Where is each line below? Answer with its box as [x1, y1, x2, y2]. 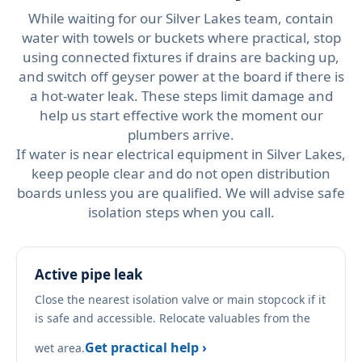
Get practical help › [85, 339, 207, 357]
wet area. [35, 340, 85, 356]
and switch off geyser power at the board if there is [18, 67, 344, 86]
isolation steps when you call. [87, 203, 275, 222]
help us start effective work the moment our [39, 106, 323, 125]
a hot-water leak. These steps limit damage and [29, 86, 333, 106]
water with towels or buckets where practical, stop [21, 28, 341, 48]
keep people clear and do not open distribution [32, 164, 330, 183]
